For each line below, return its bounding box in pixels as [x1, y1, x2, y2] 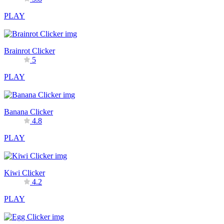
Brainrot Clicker [4, 46, 55, 55]
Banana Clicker [4, 107, 53, 116]
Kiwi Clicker [4, 168, 45, 177]
